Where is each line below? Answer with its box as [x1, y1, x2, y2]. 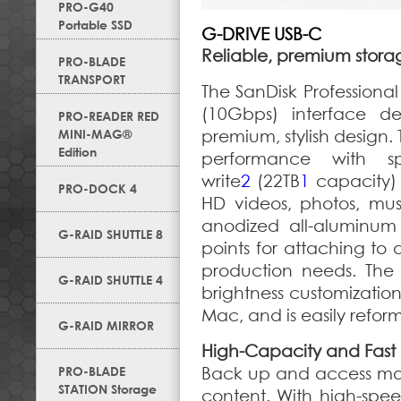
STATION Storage [58, 381, 157, 397]
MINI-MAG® [58, 126, 132, 141]
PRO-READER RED [58, 108, 159, 124]
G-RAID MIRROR [58, 318, 154, 333]
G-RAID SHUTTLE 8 [58, 226, 163, 242]
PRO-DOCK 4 [58, 181, 137, 196]
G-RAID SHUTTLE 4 [58, 272, 163, 287]
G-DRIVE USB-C [201, 24, 321, 44]
